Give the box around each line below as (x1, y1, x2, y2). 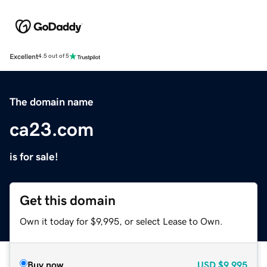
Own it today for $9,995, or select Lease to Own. (20, 216, 223, 226)
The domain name (10, 96, 94, 107)
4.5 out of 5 (38, 53, 69, 60)
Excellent (10, 52, 38, 60)
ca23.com (10, 119, 94, 139)
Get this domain (20, 193, 116, 207)
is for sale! (10, 151, 58, 162)
